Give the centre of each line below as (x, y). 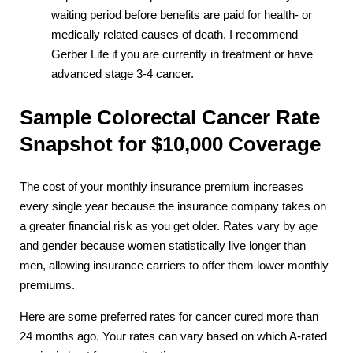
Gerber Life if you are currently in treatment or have (182, 55)
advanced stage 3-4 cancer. (123, 74)
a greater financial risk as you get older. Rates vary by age (169, 227)
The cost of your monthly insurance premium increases (162, 187)
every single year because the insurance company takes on (173, 207)
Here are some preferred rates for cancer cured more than (169, 317)
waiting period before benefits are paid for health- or (182, 15)
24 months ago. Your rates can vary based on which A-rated (173, 337)
